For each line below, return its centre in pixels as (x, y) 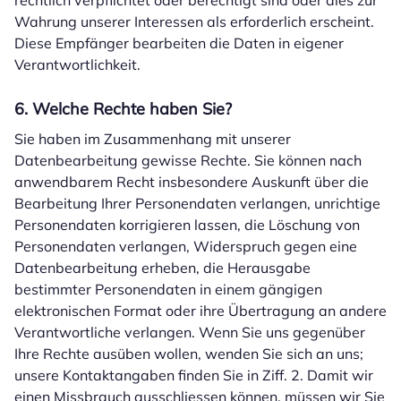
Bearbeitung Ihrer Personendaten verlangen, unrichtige (197, 203)
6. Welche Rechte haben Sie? (123, 109)
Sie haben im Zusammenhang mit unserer (153, 139)
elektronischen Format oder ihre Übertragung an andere (200, 311)
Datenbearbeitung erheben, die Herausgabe (162, 268)
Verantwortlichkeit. (77, 64)
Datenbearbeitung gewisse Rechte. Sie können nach (188, 160)
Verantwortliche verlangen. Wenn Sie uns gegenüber (190, 332)
